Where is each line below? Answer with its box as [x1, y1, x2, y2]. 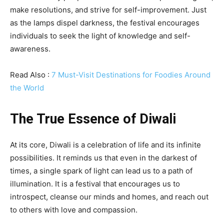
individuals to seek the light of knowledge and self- [10, 31, 190, 41]
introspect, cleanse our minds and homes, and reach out [10, 192, 208, 202]
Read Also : [10, 70, 51, 80]
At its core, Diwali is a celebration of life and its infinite [10, 140, 201, 150]
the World [10, 83, 44, 93]
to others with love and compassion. [10, 205, 137, 215]
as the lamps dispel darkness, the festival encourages [10, 18, 199, 28]
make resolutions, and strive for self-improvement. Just [10, 5, 206, 15]
